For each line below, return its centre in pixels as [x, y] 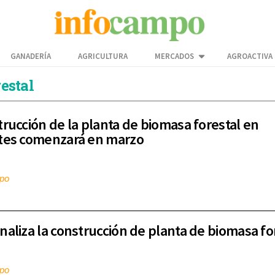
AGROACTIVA [250, 56]
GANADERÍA [31, 56]
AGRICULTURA [103, 56]
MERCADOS [174, 56]
